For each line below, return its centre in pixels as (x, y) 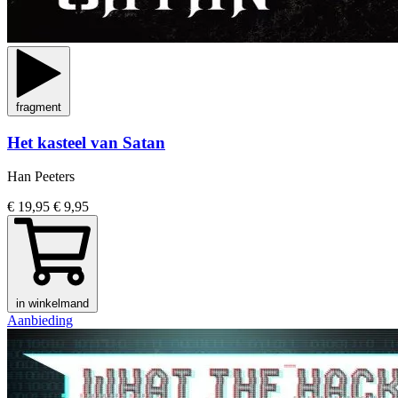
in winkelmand (52, 304)
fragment (39, 107)
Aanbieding (40, 321)
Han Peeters (41, 177)
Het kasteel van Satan (86, 142)
